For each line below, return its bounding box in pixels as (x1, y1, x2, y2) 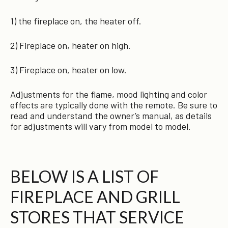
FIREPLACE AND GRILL (10, 187, 180, 207)
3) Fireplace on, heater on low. (10, 64, 127, 75)
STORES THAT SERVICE (10, 207, 184, 227)
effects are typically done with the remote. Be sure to (10, 99, 217, 110)
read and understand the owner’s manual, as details (10, 110, 212, 121)
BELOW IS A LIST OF (10, 166, 159, 186)
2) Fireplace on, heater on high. (10, 40, 131, 51)
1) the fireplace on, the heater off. (10, 15, 141, 26)
